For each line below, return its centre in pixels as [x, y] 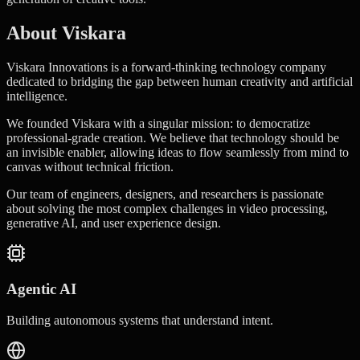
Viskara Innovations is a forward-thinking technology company [166, 67]
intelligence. [37, 96]
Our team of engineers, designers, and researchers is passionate [165, 194]
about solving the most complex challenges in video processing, [167, 208]
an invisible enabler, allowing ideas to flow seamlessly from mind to [178, 152]
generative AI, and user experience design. [114, 223]
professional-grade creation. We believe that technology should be [173, 137]
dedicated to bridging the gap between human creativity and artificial [180, 81]
